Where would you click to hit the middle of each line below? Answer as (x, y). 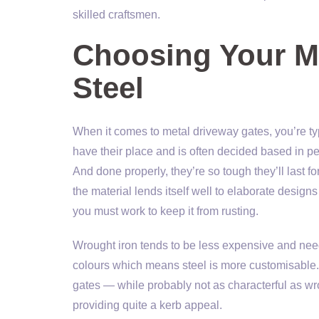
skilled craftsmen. (116, 15)
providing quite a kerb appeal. (147, 305)
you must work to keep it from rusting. (166, 211)
